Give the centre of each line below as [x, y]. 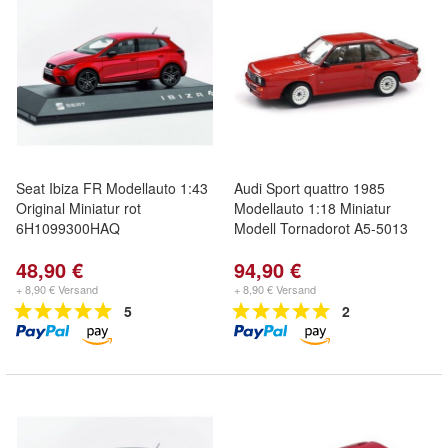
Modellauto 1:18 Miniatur [312, 208]
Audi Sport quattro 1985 [309, 188]
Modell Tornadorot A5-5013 [321, 228]
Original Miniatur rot [78, 208]
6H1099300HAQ [68, 228]
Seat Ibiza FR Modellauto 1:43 [112, 188]
